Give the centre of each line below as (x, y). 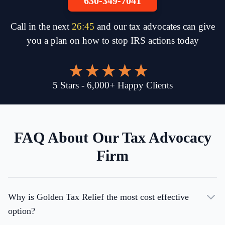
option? (22, 211)
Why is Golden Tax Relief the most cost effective (98, 197)
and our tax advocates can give (156, 27)
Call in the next (41, 27)
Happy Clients (145, 85)
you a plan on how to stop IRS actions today (113, 41)
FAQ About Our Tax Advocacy (113, 138)
